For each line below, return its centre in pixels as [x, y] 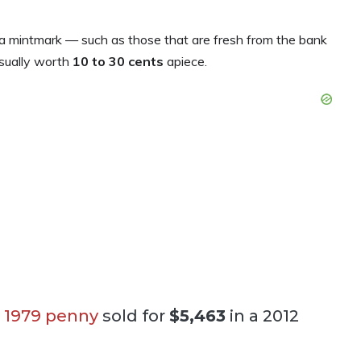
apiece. [187, 61]
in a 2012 [262, 316]
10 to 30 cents [118, 61]
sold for [134, 316]
